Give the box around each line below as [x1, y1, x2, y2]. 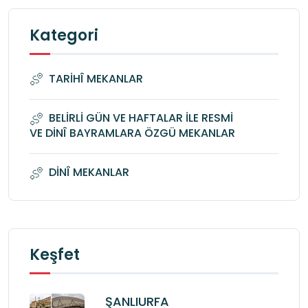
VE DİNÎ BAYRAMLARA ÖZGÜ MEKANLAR [30, 124, 235, 141]
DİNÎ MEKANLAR [49, 164, 129, 180]
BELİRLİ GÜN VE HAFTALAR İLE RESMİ [49, 110, 233, 126]
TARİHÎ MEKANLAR [49, 70, 143, 87]
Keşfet [30, 243, 80, 265]
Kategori [30, 24, 98, 46]
